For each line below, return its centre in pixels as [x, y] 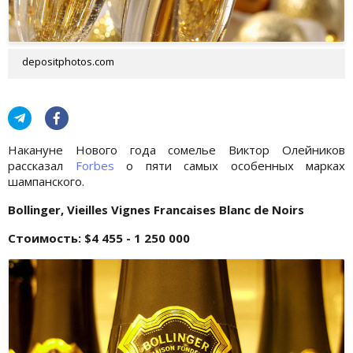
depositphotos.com [68, 61]
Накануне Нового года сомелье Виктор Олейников [176, 149]
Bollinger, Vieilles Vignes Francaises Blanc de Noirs [156, 209]
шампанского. [46, 181]
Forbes [95, 165]
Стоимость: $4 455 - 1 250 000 [99, 238]
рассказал [42, 165]
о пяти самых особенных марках [229, 165]
